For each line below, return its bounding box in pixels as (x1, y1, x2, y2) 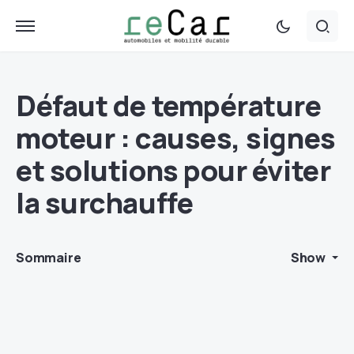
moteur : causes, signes (16, 119, 336, 157)
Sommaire (16, 249, 81, 266)
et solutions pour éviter (16, 151, 331, 190)
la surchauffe (16, 183, 194, 222)
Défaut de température (16, 86, 322, 125)
